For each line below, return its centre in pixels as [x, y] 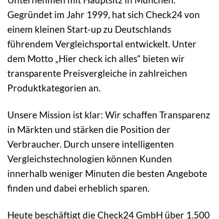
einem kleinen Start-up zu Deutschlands [89, 29]
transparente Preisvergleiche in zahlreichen [97, 73]
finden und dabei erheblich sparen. [78, 188]
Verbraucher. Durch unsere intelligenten [91, 144]
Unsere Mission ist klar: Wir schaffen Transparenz [109, 115]
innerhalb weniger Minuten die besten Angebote [107, 174]
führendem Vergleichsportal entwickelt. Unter [102, 44]
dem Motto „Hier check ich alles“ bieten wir [96, 59]
